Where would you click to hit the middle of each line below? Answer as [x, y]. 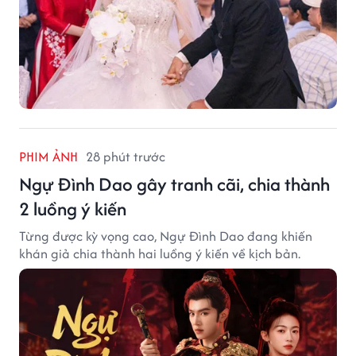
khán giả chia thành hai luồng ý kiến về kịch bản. [160, 254]
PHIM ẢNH [48, 157]
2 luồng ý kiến [73, 209]
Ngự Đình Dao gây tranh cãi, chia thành [174, 184]
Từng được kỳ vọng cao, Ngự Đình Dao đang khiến [166, 236]
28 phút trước [126, 157]
